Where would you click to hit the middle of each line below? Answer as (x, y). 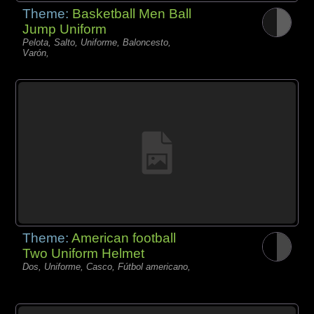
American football (124, 238)
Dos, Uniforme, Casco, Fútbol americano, (107, 267)
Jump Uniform (65, 29)
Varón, (36, 53)
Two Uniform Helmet (84, 254)
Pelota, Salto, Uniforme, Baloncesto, (97, 42)
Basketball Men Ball (132, 13)
